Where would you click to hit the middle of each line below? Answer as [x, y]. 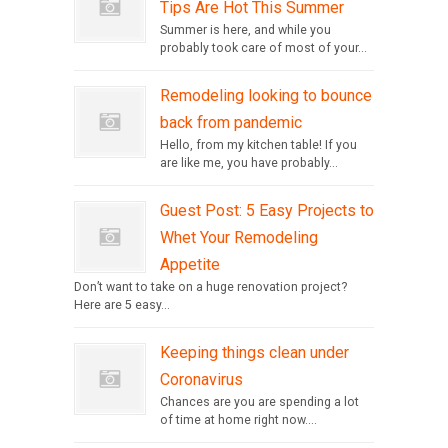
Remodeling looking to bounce [266, 96]
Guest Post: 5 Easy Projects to [267, 211]
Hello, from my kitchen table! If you [258, 145]
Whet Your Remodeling [239, 238]
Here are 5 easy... [122, 305]
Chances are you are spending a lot [259, 402]
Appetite [190, 265]
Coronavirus [201, 380]
